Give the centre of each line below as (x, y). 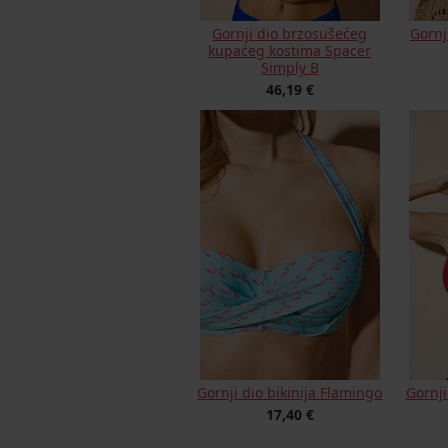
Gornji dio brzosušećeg (290, 33)
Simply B (289, 67)
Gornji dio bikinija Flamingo (290, 392)
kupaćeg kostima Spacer (290, 50)
